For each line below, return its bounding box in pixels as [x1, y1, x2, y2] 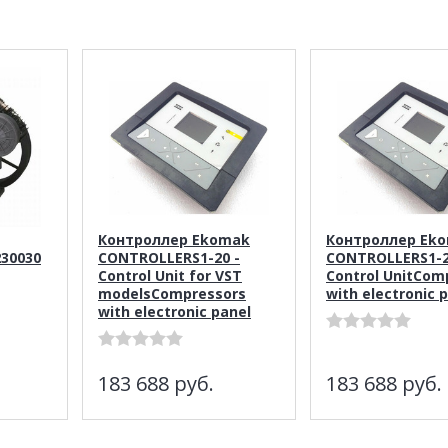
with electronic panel [98, 301, 251, 321]
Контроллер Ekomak [98, 229, 250, 249]
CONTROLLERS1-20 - [98, 247, 240, 267]
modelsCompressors [98, 283, 246, 303]
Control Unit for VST [98, 265, 242, 285]
